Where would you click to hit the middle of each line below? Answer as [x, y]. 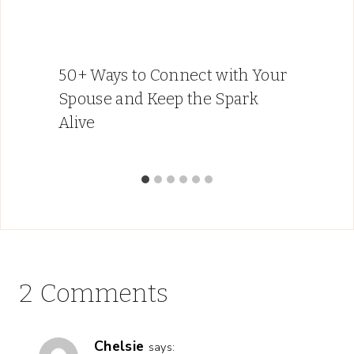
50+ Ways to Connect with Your [173, 75]
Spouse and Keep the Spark [159, 99]
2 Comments [94, 294]
